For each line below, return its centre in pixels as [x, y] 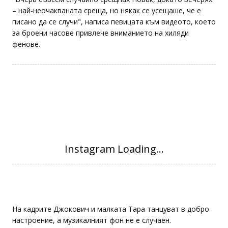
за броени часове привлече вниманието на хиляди [101, 48]
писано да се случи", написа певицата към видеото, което [114, 37]
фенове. [26, 59]
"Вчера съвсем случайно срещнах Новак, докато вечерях [112, 14]
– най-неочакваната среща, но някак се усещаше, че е [107, 25]
